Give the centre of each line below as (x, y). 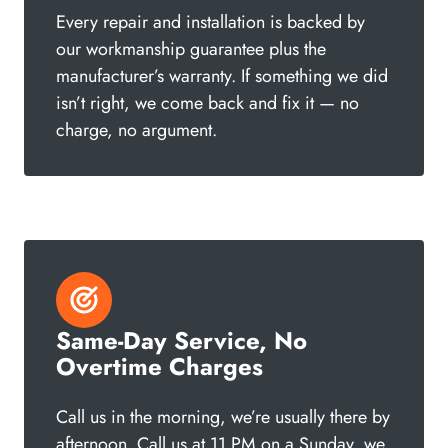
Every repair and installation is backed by (210, 21)
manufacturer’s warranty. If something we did (222, 75)
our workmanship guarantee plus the (191, 48)
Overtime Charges (159, 366)
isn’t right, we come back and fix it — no (207, 102)
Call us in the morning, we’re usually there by (223, 416)
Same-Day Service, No (181, 340)
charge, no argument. (136, 129)
